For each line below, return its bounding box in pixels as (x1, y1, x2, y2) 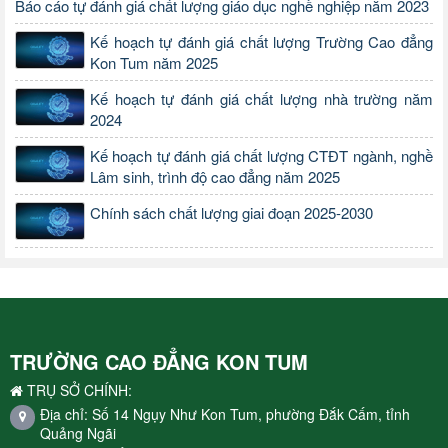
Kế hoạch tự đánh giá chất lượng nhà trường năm (90, 88, 433, 110)
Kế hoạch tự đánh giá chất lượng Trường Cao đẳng (90, 31, 433, 53)
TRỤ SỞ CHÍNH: (23, 379, 132, 400)
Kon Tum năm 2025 (90, 52, 218, 74)
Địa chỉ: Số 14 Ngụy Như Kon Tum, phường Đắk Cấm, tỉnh (40, 403, 410, 424)
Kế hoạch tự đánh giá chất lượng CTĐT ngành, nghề (90, 145, 433, 167)
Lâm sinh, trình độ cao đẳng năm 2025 (90, 166, 340, 188)
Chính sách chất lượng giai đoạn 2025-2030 (90, 202, 373, 224)
